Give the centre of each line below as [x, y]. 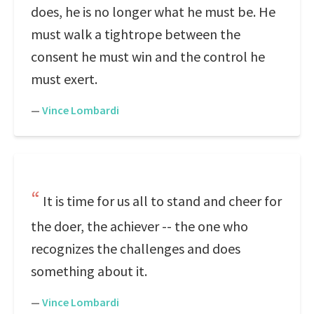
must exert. [64, 79]
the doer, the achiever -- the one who [139, 226]
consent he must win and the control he [148, 56]
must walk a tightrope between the [136, 34]
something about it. [89, 271]
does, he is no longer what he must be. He [153, 12]
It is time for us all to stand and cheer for [162, 201]
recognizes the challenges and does [136, 248]
